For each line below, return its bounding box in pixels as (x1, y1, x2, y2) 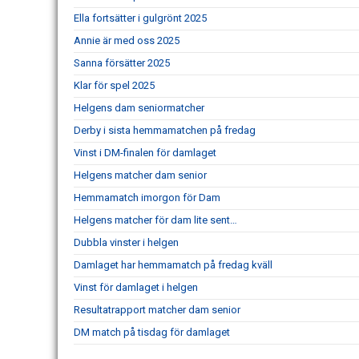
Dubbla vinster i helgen (74, 236, 179, 248)
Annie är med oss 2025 (74, 34, 179, 46)
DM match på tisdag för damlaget (74, 326, 230, 338)
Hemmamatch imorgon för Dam (74, 192, 220, 204)
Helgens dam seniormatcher (74, 102, 204, 114)
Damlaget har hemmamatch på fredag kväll (74, 259, 272, 271)
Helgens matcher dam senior (74, 169, 207, 181)
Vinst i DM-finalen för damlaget (74, 147, 216, 159)
